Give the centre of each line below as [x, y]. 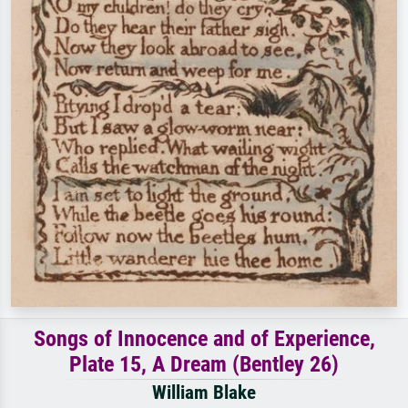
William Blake [204, 393]
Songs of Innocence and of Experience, [204, 339]
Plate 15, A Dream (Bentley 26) [204, 364]
